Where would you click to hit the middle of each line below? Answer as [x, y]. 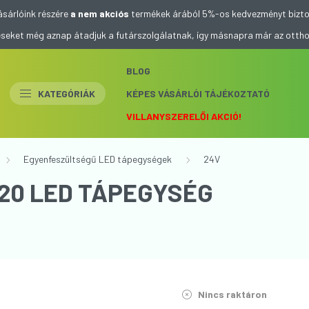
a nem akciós [100, 13]
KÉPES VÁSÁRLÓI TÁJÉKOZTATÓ [198, 93]
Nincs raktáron [231, 294]
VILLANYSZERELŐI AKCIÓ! [184, 116]
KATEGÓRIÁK [67, 93]
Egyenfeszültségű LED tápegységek [98, 159]
